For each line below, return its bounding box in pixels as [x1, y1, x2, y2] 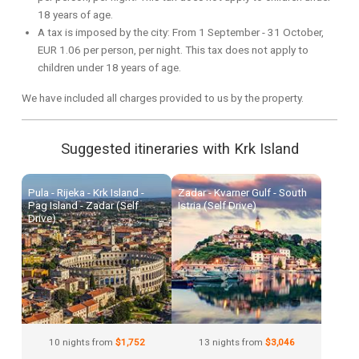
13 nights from [198, 337, 265, 348]
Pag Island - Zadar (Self [28, 199, 139, 212]
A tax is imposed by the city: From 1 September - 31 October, [38, 26, 324, 38]
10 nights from [48, 337, 115, 348]
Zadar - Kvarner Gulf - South [178, 186, 307, 199]
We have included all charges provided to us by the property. [22, 91, 304, 104]
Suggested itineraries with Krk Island [60, 140, 299, 158]
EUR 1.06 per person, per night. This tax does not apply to [38, 43, 309, 56]
